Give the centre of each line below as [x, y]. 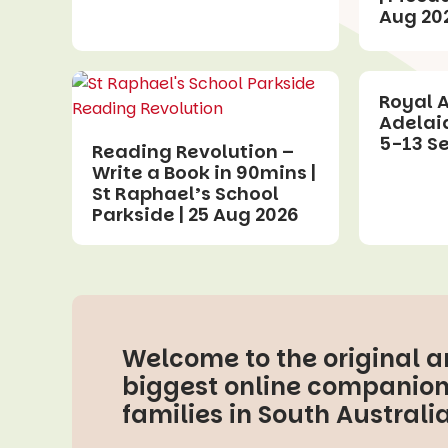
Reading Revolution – [193, 151]
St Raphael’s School [185, 193]
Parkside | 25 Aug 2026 [195, 214]
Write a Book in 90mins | [204, 172]
